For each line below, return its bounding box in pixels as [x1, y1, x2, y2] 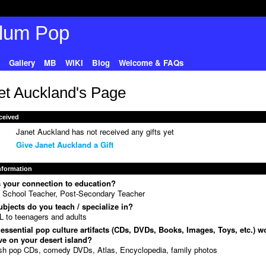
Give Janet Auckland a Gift [15, 139, 113, 151]
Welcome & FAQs [118, 56, 183, 68]
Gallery [8, 56, 35, 68]
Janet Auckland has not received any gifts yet [15, 126, 174, 138]
